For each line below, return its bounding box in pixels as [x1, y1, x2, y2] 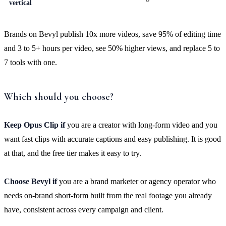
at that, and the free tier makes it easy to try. [4, 148, 141, 157]
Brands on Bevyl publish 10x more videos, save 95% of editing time [4, 29, 221, 38]
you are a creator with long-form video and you [65, 120, 217, 129]
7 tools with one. [4, 58, 57, 67]
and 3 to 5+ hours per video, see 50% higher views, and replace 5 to [4, 43, 220, 52]
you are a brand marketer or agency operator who [57, 177, 216, 186]
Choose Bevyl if [4, 177, 57, 186]
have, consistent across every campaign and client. [4, 205, 163, 214]
